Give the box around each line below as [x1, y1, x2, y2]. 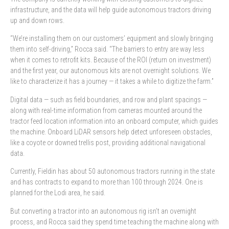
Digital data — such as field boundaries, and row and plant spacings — [10, 95, 207, 104]
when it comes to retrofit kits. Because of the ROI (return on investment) [10, 56, 211, 64]
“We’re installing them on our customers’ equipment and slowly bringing [10, 34, 213, 43]
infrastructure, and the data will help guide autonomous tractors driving [10, 6, 211, 14]
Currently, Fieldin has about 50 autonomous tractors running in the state [10, 167, 215, 176]
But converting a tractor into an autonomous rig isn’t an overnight [10, 207, 196, 215]
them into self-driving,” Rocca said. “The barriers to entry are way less [10, 45, 204, 54]
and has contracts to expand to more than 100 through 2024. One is [10, 178, 203, 187]
